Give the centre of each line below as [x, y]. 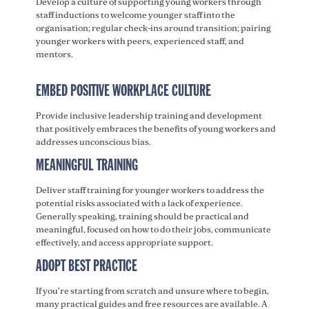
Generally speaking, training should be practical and [142, 216]
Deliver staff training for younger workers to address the [150, 190]
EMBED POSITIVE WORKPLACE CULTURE [126, 91]
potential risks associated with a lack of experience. [139, 203]
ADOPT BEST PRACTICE [89, 267]
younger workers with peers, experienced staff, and [140, 41]
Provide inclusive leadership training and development [149, 116]
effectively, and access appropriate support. [126, 242]
